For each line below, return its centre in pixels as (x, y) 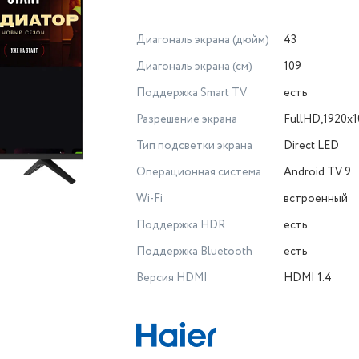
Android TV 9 (317, 172)
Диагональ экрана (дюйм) (203, 40)
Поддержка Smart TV (192, 93)
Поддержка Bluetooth (194, 252)
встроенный (316, 199)
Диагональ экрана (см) (194, 67)
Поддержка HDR (181, 225)
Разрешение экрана (187, 119)
